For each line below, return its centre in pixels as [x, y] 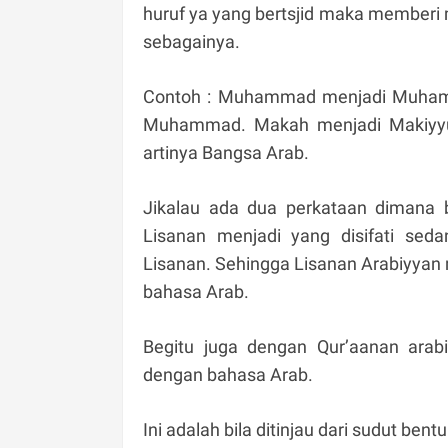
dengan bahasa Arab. [228, 374]
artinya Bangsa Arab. [226, 152]
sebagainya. [191, 41]
